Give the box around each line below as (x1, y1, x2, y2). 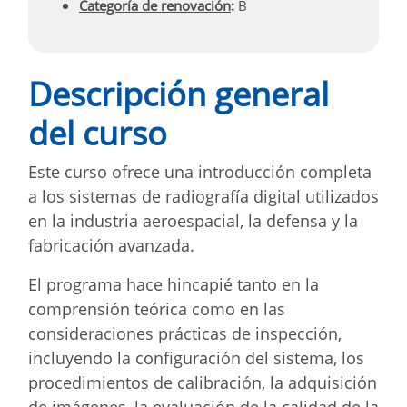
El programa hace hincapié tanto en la (28, 273, 319, 295)
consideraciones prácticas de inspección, (28, 322, 342, 344)
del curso (28, 110, 167, 155)
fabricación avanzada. (28, 233, 194, 256)
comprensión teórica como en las (28, 297, 285, 320)
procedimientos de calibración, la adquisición (28, 371, 377, 393)
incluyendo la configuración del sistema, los (28, 346, 364, 369)
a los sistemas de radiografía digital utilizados (28, 184, 379, 207)
